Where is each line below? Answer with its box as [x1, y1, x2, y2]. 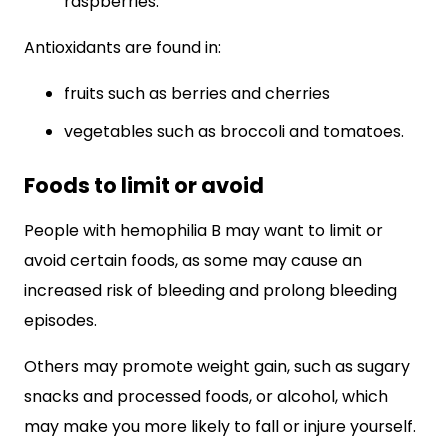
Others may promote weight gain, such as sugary [24, 355, 410, 378]
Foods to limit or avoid [24, 171, 264, 200]
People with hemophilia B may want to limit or [24, 219, 383, 242]
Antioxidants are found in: [24, 36, 221, 59]
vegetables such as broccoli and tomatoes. [64, 120, 404, 143]
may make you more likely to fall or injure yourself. [24, 415, 416, 438]
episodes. [24, 309, 97, 332]
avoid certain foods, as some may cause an [24, 249, 362, 272]
